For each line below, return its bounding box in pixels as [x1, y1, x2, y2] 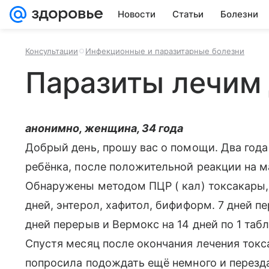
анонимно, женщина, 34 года [25, 122, 184, 134]
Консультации [25, 46, 78, 56]
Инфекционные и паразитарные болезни [85, 46, 244, 56]
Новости [118, 8, 156, 20]
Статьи [172, 8, 204, 20]
